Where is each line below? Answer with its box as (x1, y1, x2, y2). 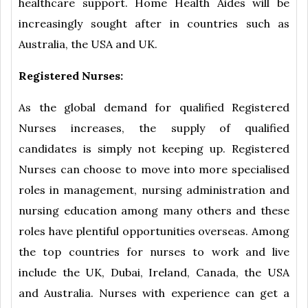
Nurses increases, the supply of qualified (19, 121, 289, 135)
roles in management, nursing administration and (19, 183, 289, 197)
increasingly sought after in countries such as (19, 16, 289, 31)
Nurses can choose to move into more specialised (19, 162, 289, 177)
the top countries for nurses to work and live (19, 245, 289, 259)
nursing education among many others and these (19, 203, 289, 218)
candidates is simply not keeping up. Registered (19, 142, 289, 156)
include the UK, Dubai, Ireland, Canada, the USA (19, 265, 289, 280)
